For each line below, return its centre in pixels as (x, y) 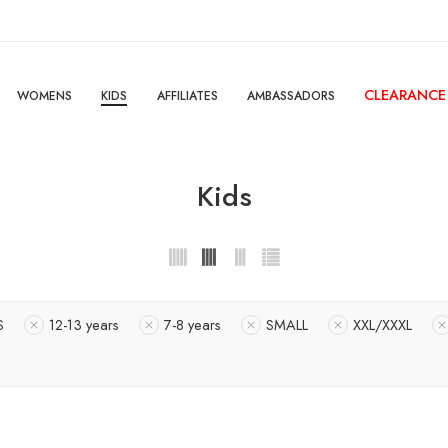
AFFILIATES (187, 96)
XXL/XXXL (382, 325)
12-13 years (84, 325)
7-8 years (192, 325)
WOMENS (44, 96)
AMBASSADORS (290, 96)
